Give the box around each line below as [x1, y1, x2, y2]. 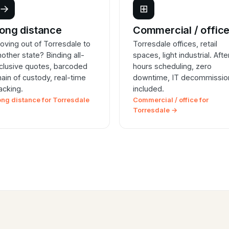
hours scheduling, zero [133, 62, 212, 71]
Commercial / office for [133, 96, 209, 104]
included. [133, 84, 164, 94]
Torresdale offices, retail [133, 39, 217, 49]
